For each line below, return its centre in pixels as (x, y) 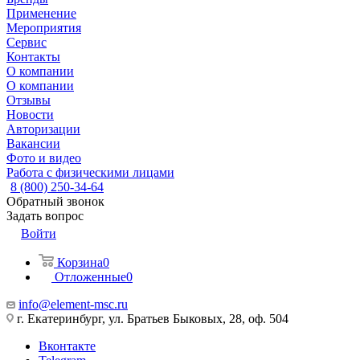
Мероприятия (44, 28)
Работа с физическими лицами (90, 172)
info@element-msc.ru (73, 304)
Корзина (80, 262)
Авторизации (43, 129)
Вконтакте (67, 346)
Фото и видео (44, 158)
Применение (41, 13)
